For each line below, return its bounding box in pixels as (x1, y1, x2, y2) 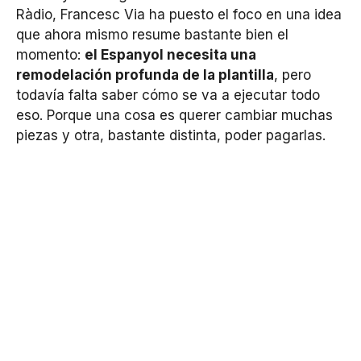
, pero (274, 67, 311, 84)
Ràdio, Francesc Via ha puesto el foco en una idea (16, 6, 342, 23)
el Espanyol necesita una (85, 47, 256, 64)
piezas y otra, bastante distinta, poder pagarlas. (16, 127, 326, 144)
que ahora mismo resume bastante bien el (16, 27, 288, 44)
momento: (16, 47, 85, 64)
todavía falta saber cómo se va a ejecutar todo (16, 87, 320, 104)
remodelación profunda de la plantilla (16, 67, 274, 84)
